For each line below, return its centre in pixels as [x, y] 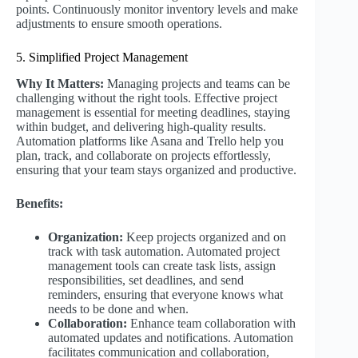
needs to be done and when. [118, 309]
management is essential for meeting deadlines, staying [153, 113]
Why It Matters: [60, 84]
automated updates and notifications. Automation [171, 338]
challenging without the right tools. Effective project [147, 98]
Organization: [86, 237]
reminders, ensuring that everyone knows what [165, 295]
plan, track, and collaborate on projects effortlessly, [143, 156]
